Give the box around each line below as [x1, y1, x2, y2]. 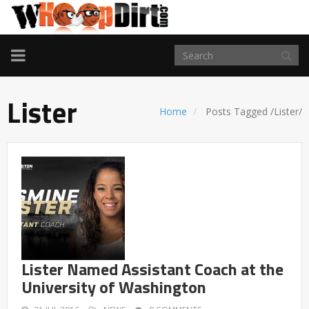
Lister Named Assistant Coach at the [21, 257, 283, 282]
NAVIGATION [10, 59, 107, 83]
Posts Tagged [203, 105, 270, 119]
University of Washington [21, 275, 206, 300]
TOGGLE [10, 43, 74, 66]
